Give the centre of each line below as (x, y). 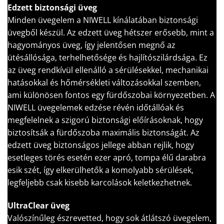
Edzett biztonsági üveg (52, 7)
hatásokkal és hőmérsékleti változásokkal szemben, (104, 82)
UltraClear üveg (38, 205)
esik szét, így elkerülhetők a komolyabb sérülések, (100, 170)
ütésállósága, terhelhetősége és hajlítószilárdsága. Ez (107, 57)
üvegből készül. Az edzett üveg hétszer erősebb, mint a (111, 32)
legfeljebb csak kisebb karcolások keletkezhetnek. (100, 182)
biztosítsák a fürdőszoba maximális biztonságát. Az (103, 132)
